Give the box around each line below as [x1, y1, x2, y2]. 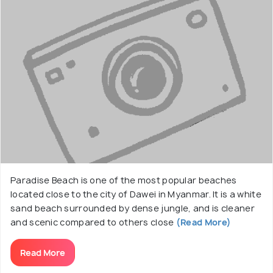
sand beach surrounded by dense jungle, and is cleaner [10, 202, 255, 214]
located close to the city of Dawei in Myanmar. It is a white [10, 188, 261, 200]
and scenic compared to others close [10, 216, 174, 228]
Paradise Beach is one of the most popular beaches [10, 174, 237, 186]
